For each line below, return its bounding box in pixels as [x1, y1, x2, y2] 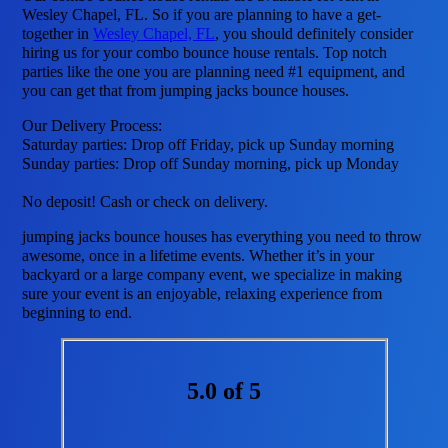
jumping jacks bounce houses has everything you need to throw [22, 228, 423, 246]
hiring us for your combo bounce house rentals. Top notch [22, 44, 388, 62]
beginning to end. [22, 304, 133, 322]
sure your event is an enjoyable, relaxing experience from [22, 285, 383, 303]
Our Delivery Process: [22, 117, 163, 135]
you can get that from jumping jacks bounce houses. [22, 82, 350, 100]
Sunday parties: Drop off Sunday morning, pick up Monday [22, 155, 400, 173]
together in [22, 25, 94, 43]
